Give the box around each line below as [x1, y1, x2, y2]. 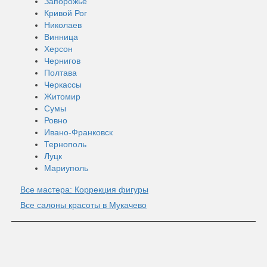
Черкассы [44, 79, 82, 89]
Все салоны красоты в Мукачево [20, 200, 147, 210]
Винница [44, 32, 78, 42]
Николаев [44, 20, 82, 30]
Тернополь [44, 139, 86, 149]
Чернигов [44, 55, 80, 66]
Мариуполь [44, 163, 88, 173]
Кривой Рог [44, 8, 87, 18]
